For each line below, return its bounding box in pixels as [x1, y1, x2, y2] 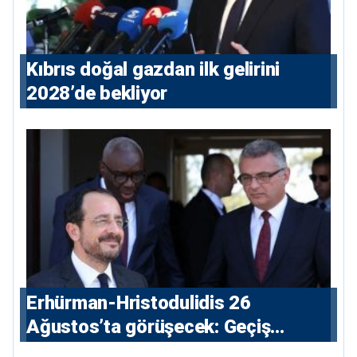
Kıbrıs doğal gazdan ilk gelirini [26, 57, 280, 80]
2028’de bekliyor [26, 81, 167, 104]
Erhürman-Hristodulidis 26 [26, 292, 251, 315]
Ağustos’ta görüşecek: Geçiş [26, 316, 271, 339]
